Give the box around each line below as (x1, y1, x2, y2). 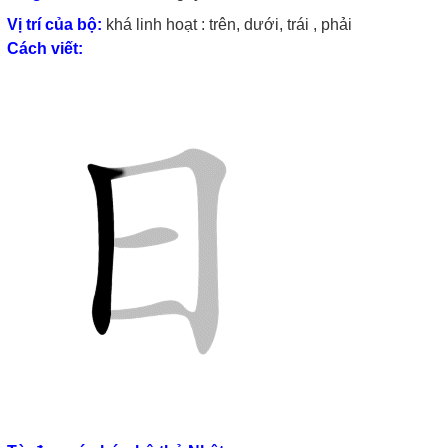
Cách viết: (7, 39, 83, 57)
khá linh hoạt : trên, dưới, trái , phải (102, 15, 352, 33)
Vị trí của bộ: (7, 15, 102, 33)
